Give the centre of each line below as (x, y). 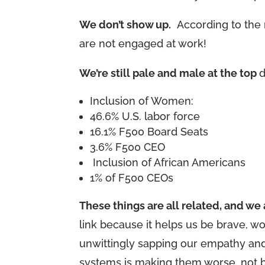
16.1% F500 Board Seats (149, 132)
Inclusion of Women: (142, 101)
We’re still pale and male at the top (169, 73)
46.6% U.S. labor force (145, 117)
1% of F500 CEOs (132, 178)
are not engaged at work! (143, 44)
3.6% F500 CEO (128, 147)
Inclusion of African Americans (168, 163)
